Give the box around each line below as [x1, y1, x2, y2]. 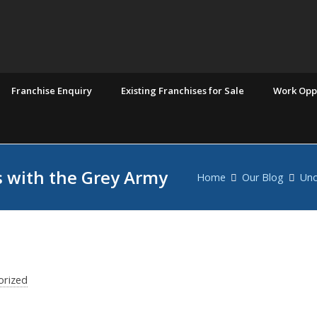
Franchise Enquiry [11, 84, 92, 97]
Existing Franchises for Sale [121, 84, 244, 97]
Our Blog [242, 170, 284, 184]
